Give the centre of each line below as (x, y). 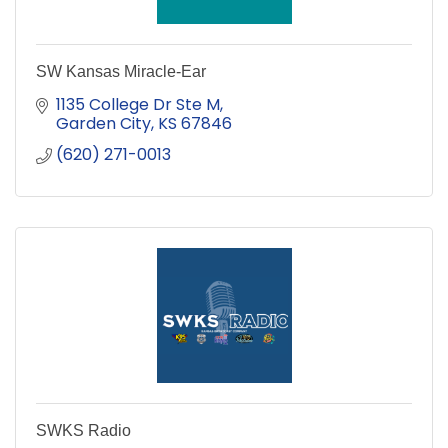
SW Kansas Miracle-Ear (121, 72)
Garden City (103, 124)
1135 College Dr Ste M (138, 105)
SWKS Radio (83, 431)
